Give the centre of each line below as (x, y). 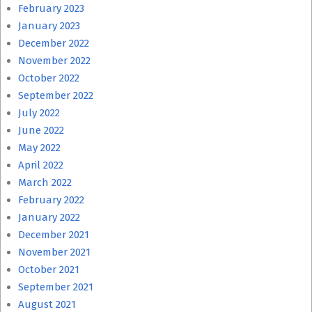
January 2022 (49, 217)
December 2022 (54, 43)
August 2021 (47, 304)
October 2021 (49, 270)
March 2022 (45, 182)
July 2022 (39, 113)
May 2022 (39, 148)
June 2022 (41, 130)
